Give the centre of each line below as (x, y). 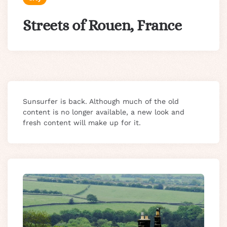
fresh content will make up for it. (82, 122)
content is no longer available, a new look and (104, 112)
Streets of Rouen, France (102, 25)
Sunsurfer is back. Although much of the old (101, 101)
